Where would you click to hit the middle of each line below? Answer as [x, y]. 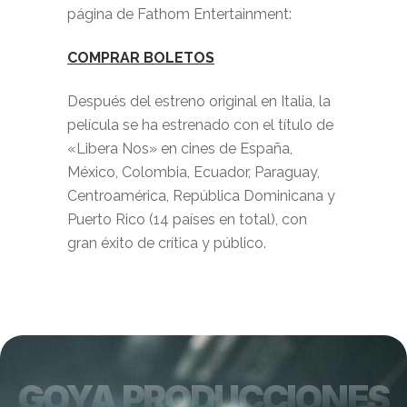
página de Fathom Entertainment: [179, 14]
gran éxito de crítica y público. [167, 243]
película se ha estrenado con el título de [200, 125]
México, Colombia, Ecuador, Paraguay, [194, 172]
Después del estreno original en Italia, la [199, 101]
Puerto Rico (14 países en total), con [187, 219]
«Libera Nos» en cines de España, [180, 149]
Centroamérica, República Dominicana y [201, 196]
